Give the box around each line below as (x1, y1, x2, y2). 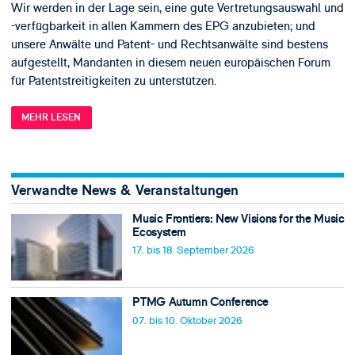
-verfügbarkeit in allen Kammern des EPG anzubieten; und (10, 17, 315, 34)
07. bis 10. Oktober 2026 (132, 314, 243, 327)
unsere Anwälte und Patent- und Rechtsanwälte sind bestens (10, 36, 328, 52)
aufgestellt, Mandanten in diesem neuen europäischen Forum (10, 54, 330, 71)
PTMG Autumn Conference (132, 295, 269, 311)
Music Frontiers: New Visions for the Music (132, 211, 345, 227)
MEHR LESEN (21, 112, 82, 124)
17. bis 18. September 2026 (132, 244, 255, 258)
